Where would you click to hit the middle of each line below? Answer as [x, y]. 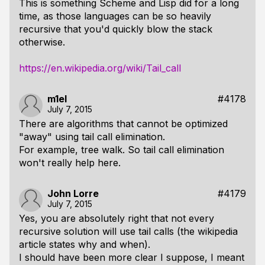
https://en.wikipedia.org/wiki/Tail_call [100, 68]
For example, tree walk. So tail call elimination [122, 150]
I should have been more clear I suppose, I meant [132, 257]
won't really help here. [70, 163]
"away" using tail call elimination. [92, 137]
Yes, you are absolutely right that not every [117, 218]
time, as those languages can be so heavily [115, 16]
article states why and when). [85, 244]
